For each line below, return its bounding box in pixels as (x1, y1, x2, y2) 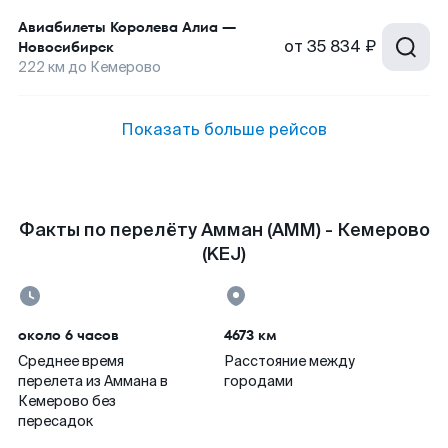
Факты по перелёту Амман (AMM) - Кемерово (18, 218, 430, 242)
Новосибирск (18, 37, 114, 57)
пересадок (18, 412, 93, 430)
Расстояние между (224, 352, 355, 370)
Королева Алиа (110, 17, 218, 37)
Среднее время (18, 352, 124, 370)
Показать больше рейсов (121, 119, 327, 140)
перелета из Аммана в (18, 372, 168, 390)
